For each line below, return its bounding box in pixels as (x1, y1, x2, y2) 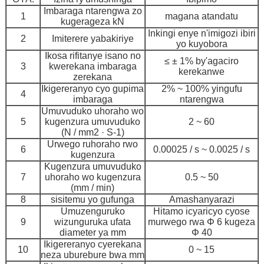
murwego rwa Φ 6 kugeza (148, 217, 255, 227)
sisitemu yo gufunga (51, 194, 134, 205)
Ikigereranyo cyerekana (44, 239, 141, 250)
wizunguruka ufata (54, 217, 131, 227)
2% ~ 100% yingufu (161, 84, 242, 94)
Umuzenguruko (60, 206, 125, 217)
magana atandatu (165, 11, 238, 22)
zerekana (73, 72, 112, 82)
